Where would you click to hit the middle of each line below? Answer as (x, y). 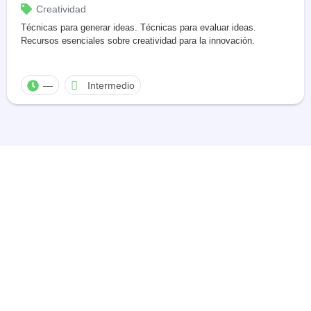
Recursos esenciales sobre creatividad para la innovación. (138, 41)
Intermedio (111, 85)
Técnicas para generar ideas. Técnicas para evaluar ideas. (138, 27)
